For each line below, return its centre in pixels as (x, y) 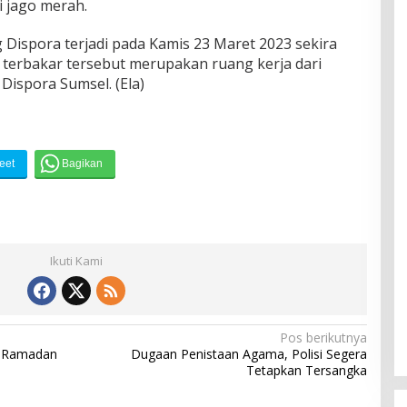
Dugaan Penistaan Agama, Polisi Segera (248, 353)
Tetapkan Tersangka (306, 370)
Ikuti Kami (76, 260)
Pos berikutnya (323, 337)
